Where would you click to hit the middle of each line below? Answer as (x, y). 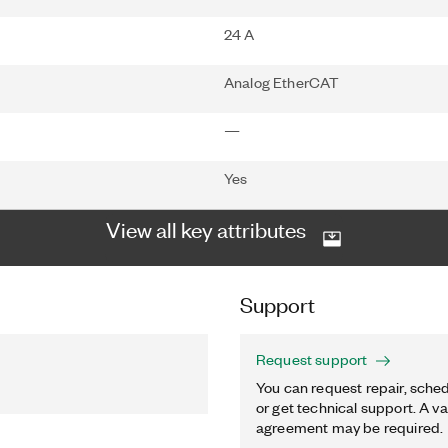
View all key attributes (206, 228)
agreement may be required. (350, 427)
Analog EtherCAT (282, 82)
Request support (312, 359)
